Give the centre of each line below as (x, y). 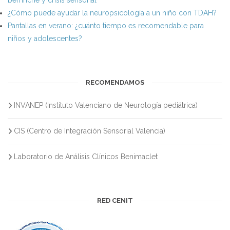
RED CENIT (115, 201)
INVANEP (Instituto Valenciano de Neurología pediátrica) (106, 106)
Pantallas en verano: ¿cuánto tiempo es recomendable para (106, 26)
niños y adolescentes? (45, 39)
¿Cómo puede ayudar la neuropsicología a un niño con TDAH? (112, 13)
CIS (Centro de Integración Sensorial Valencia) (90, 131)
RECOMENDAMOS (115, 83)
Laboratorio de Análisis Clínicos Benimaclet (86, 157)
